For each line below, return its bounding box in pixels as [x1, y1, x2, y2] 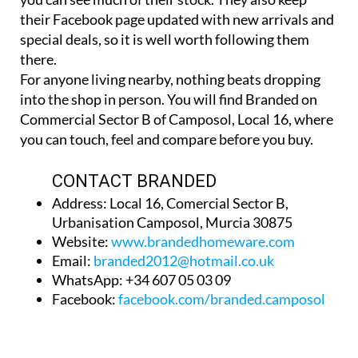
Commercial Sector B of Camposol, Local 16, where [20, 109, 333, 127]
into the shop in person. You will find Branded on [20, 89, 317, 107]
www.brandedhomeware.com [111, 231, 295, 249]
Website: [52, 231, 111, 249]
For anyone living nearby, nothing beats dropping [20, 69, 320, 87]
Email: [52, 250, 93, 268]
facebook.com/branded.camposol [118, 288, 325, 307]
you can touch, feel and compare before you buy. [20, 129, 313, 147]
